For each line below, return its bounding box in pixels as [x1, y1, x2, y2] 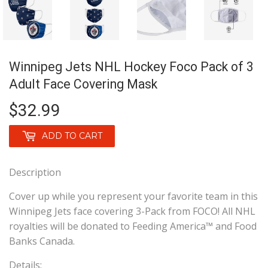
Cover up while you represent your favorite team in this [9, 190, 258, 203]
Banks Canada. [9, 234, 75, 248]
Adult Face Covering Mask [9, 77, 157, 92]
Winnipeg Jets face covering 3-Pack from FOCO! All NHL [9, 205, 255, 218]
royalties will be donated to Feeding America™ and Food [9, 220, 257, 233]
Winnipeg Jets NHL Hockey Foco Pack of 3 [9, 59, 254, 75]
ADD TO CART [42, 130, 102, 142]
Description [9, 166, 61, 179]
